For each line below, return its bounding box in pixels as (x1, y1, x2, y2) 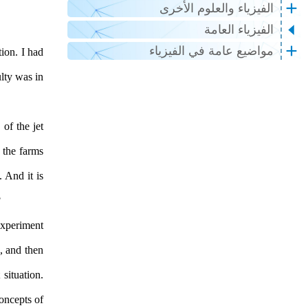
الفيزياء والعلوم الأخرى (159, 1, 274, 15)
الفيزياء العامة (204, 23, 274, 36)
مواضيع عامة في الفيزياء (149, 44, 274, 58)
